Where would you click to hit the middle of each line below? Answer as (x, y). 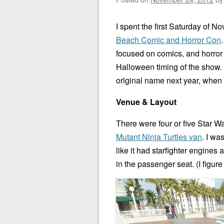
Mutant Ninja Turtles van (159, 137)
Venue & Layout (146, 102)
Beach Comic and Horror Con (168, 40)
